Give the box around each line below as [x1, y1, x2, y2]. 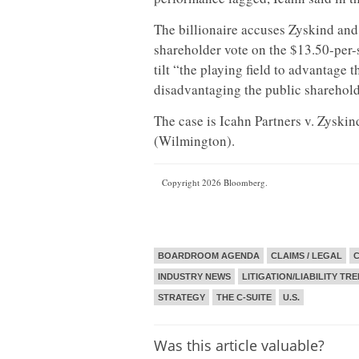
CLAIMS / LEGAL [271, 250, 342, 260]
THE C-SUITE [216, 292, 272, 302]
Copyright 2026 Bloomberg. [162, 176, 268, 189]
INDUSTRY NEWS [158, 271, 231, 281]
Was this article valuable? [154, 335, 325, 355]
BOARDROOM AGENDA [158, 250, 260, 260]
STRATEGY [158, 292, 205, 302]
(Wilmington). [154, 131, 235, 150]
